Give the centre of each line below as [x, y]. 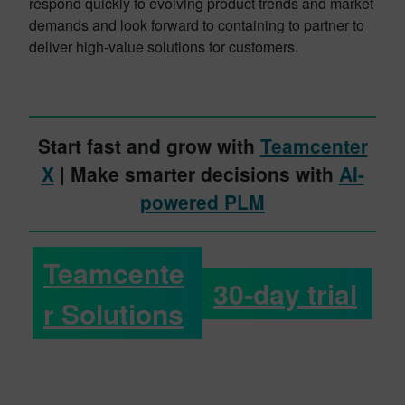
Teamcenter [314, 146]
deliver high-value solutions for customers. [164, 47]
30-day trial [285, 293]
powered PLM [202, 202]
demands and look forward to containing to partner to [197, 25]
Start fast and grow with [149, 146]
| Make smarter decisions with [196, 174]
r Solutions [113, 313]
